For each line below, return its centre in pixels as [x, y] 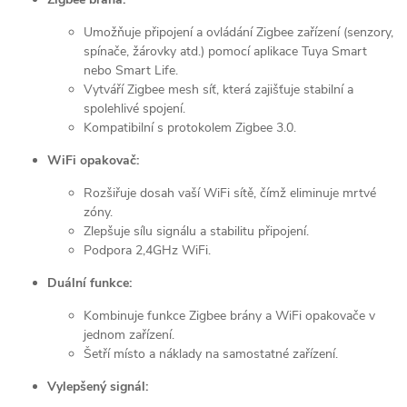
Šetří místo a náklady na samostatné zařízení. [211, 353]
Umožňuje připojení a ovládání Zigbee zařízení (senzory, [238, 32]
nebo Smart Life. [131, 70]
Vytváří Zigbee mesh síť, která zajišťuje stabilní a [218, 89]
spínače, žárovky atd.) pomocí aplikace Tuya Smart [225, 51]
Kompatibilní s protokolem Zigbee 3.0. [190, 127]
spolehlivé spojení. [134, 108]
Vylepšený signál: [98, 386]
